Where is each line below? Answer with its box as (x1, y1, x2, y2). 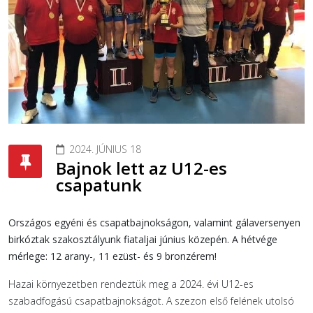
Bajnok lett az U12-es (56, 156, 227, 180)
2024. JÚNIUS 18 (69, 143, 141, 156)
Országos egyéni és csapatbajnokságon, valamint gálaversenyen (8, 216, 300, 230)
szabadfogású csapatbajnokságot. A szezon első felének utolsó (8, 294, 294, 308)
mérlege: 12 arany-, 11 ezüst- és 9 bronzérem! (8, 249, 217, 263)
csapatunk (56, 173, 142, 197)
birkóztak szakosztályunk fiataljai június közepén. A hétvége (8, 233, 277, 247)
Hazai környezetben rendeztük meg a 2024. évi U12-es (8, 277, 254, 291)
